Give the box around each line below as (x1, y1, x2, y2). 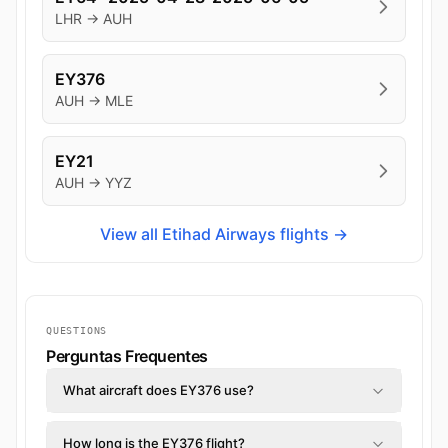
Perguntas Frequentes (46, 346, 208, 367)
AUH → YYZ (55, 174, 132, 192)
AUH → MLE (55, 92, 133, 110)
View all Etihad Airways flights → (100, 224, 348, 245)
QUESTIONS (46, 325, 108, 337)
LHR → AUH (55, 10, 132, 28)
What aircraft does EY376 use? (63, 382, 254, 399)
